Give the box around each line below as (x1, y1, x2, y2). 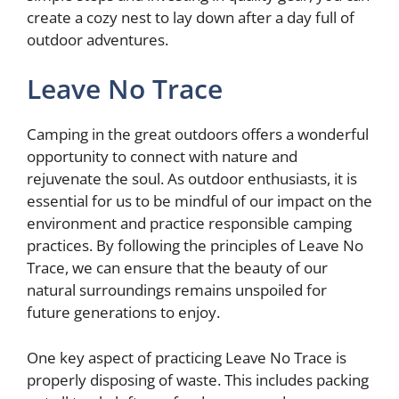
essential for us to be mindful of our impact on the (27, 191, 372, 211)
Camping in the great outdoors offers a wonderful (27, 124, 369, 144)
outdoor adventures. (27, 28, 168, 50)
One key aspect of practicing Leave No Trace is (27, 346, 346, 368)
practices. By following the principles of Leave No (27, 235, 363, 256)
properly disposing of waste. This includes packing (27, 369, 369, 390)
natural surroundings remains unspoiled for (27, 280, 327, 300)
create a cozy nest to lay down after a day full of (27, 6, 354, 28)
